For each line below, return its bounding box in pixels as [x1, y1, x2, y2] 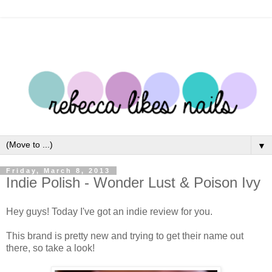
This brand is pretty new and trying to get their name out [6, 230, 243, 241]
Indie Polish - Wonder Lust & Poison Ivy [6, 174, 260, 191]
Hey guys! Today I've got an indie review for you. [6, 206, 212, 217]
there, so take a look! [6, 242, 95, 253]
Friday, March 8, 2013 [6, 167, 110, 175]
